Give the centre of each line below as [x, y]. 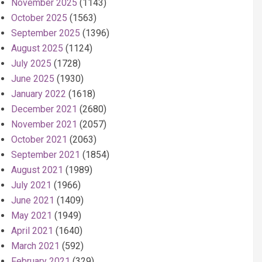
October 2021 [39, 139]
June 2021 [33, 200]
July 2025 [31, 63]
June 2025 [33, 79]
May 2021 [32, 216]
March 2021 [35, 246]
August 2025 [37, 48]
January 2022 [39, 94]
